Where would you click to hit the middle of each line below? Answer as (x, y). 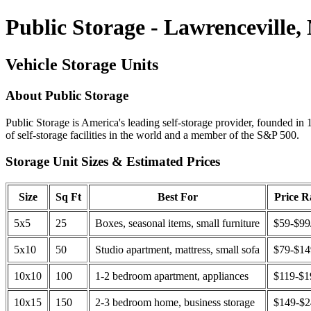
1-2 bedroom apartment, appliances (172, 276)
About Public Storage (67, 95)
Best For (177, 196)
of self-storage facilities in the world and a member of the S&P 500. (152, 135)
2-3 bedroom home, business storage (175, 302)
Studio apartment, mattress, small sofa (177, 249)
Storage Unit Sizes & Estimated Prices (113, 162)
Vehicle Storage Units (82, 64)
